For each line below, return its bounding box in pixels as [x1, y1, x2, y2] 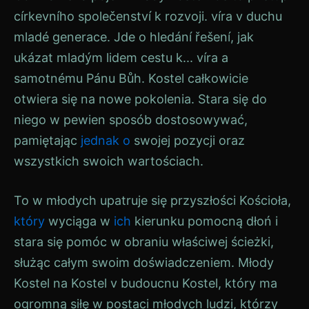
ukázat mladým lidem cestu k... [14, 50, 197, 65]
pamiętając [14, 133, 81, 148]
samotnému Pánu [14, 71, 119, 86]
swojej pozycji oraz [130, 133, 245, 148]
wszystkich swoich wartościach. [14, 154, 203, 168]
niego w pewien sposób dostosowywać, [14, 112, 248, 127]
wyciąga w [45, 214, 114, 228]
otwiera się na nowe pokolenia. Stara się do [14, 92, 267, 106]
